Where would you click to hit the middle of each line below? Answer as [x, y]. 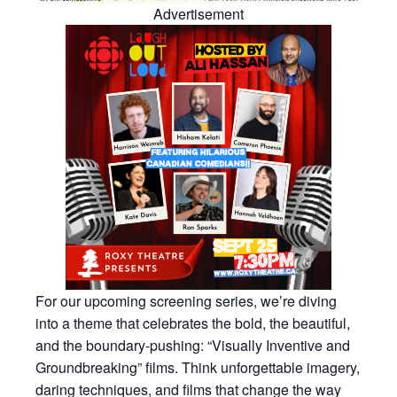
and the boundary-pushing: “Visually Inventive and [193, 346]
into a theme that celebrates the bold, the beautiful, [193, 323]
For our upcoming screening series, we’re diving [186, 301]
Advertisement [198, 14]
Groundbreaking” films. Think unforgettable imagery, [198, 368]
